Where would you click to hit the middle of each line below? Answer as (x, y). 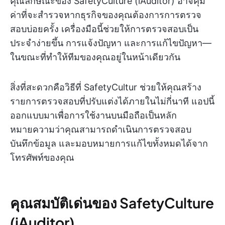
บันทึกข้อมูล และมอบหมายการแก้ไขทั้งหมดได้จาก (109, 143)
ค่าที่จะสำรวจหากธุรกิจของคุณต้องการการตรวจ (106, 15)
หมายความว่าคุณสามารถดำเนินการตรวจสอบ (101, 129)
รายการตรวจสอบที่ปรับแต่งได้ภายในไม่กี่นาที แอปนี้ (112, 101)
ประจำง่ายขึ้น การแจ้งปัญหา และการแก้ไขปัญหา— (111, 43)
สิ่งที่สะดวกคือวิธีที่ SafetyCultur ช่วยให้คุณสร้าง (106, 87)
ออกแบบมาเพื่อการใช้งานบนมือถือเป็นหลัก (93, 115)
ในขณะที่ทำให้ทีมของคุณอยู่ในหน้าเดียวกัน (95, 57)
